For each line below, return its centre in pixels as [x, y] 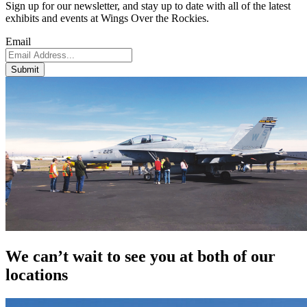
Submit [25, 70]
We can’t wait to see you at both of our [140, 256]
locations [37, 274]
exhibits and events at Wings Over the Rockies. [107, 18]
